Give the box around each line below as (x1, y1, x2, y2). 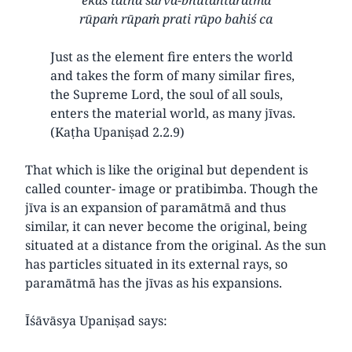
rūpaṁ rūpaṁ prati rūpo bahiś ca (79, 9, 273, 27)
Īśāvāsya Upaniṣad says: (25, 311, 167, 329)
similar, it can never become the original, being (25, 217, 307, 235)
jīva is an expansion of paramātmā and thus (25, 198, 286, 216)
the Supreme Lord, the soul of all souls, (50, 85, 283, 103)
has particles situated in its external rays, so (25, 255, 288, 273)
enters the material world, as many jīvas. (50, 104, 295, 122)
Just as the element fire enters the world (50, 47, 293, 65)
